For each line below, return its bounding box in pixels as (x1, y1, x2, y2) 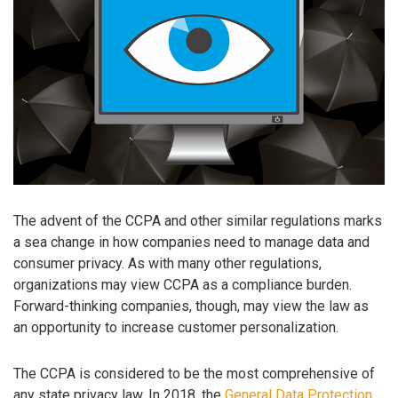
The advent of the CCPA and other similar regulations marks (13, 211, 382, 229)
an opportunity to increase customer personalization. (13, 318, 338, 336)
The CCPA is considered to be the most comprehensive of (13, 365, 375, 383)
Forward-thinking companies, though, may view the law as (13, 297, 369, 314)
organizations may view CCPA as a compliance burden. (13, 275, 352, 293)
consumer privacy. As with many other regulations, (13, 254, 322, 272)
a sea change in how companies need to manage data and (13, 233, 370, 251)
